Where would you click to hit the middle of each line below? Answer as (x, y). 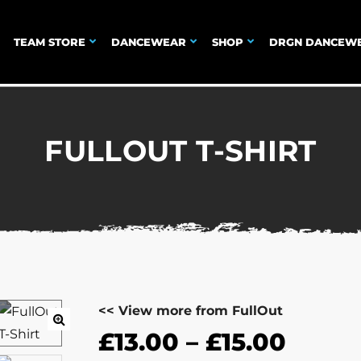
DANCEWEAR (149, 42)
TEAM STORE (50, 42)
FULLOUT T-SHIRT (180, 151)
